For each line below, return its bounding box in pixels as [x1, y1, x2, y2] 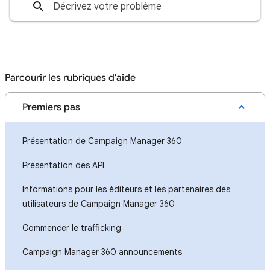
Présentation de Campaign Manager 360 [22, 136, 182, 146]
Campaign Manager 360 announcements [22, 246, 182, 257]
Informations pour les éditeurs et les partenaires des [22, 184, 230, 195]
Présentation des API [22, 160, 104, 171]
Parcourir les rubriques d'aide [5, 72, 136, 84]
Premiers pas [22, 101, 80, 113]
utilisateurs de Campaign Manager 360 [22, 198, 175, 209]
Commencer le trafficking [22, 222, 121, 233]
